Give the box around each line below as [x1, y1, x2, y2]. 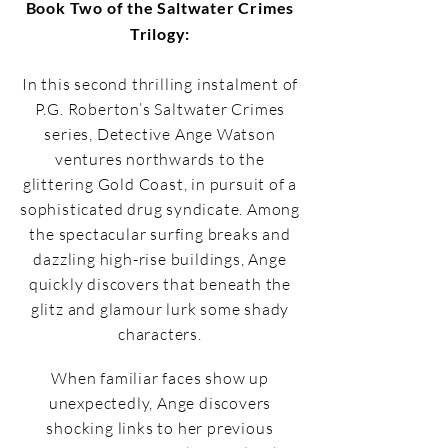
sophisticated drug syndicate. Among [20, 199, 301, 219]
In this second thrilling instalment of [21, 74, 299, 94]
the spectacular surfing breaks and [29, 224, 291, 244]
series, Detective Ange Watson [44, 124, 276, 144]
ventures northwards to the [55, 149, 265, 169]
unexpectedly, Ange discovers [48, 393, 272, 413]
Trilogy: [129, 24, 191, 43]
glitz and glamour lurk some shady [30, 299, 290, 319]
